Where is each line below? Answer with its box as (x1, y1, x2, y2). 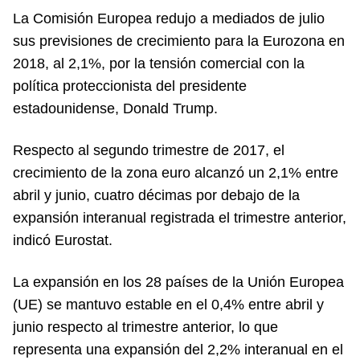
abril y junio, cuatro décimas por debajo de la (13, 186, 300, 203)
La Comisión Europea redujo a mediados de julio (13, 10, 325, 27)
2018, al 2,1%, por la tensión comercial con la (13, 55, 305, 72)
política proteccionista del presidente (13, 77, 247, 94)
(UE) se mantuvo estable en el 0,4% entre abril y (13, 296, 324, 313)
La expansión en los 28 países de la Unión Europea (13, 273, 344, 290)
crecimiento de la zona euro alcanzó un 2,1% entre (13, 164, 338, 181)
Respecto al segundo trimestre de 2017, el (13, 141, 284, 158)
